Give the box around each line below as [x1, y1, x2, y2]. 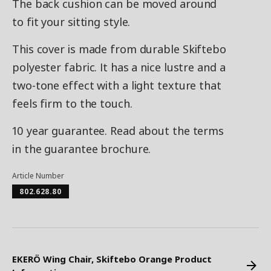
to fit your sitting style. [12, 15, 131, 30]
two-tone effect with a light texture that [12, 78, 221, 93]
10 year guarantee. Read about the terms [12, 123, 224, 139]
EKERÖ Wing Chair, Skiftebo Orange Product [12, 253, 212, 266]
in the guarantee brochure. [12, 142, 151, 157]
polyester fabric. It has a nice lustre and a [12, 60, 226, 75]
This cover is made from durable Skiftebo [12, 42, 226, 57]
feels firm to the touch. [12, 96, 132, 111]
